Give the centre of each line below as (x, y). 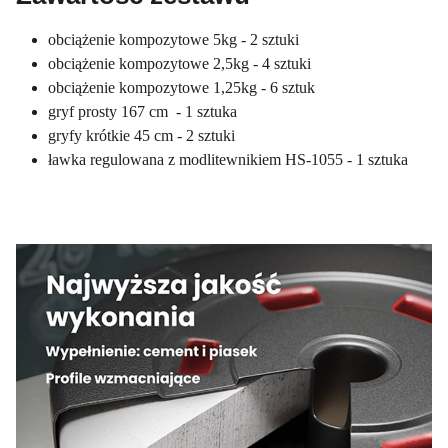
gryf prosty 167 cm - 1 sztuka (142, 111)
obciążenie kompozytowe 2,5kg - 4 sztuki (179, 63)
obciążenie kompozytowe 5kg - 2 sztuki (173, 39)
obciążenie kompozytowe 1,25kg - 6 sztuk (181, 87)
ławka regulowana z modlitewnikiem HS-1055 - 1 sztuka (228, 159)
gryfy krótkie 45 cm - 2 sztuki (141, 135)
